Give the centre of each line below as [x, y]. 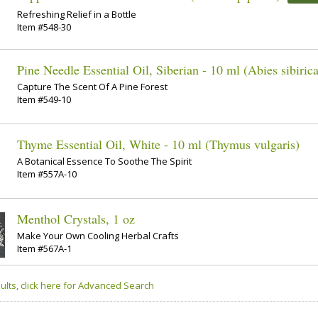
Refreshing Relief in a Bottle [77, 14]
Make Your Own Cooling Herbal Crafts [98, 235]
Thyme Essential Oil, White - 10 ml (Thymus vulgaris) [158, 144]
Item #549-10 [44, 99]
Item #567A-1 [44, 248]
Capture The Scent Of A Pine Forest [92, 86]
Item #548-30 [44, 27]
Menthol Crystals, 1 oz [76, 219]
